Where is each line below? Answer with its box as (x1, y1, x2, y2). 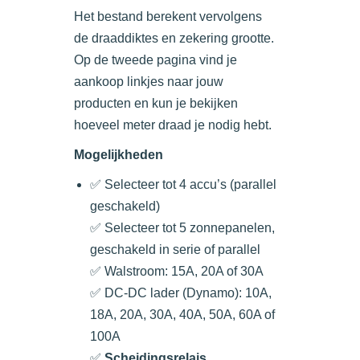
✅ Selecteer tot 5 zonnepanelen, (90, 221, 275, 235)
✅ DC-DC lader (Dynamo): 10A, (90, 286, 272, 301)
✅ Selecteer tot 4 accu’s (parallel (90, 178, 276, 192)
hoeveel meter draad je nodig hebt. (74, 118, 272, 133)
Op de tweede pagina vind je (74, 53, 237, 67)
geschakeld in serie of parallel (90, 243, 260, 257)
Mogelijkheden (74, 148, 163, 162)
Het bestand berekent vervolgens (74, 10, 262, 24)
